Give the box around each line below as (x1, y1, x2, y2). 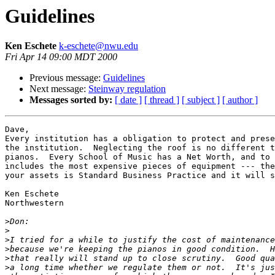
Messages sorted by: (29, 95, 112, 106)
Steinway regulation (88, 83, 166, 95)
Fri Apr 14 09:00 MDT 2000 (5, 52, 117, 63)
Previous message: (29, 72, 103, 83)
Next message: (29, 83, 88, 95)
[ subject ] (182, 95, 220, 106)
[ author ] (222, 95, 258, 106)
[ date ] (115, 95, 142, 106)
